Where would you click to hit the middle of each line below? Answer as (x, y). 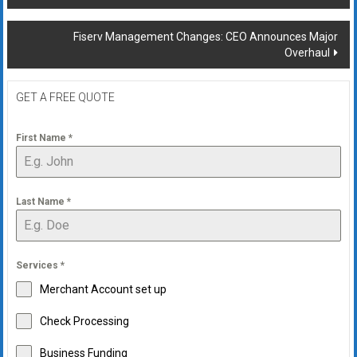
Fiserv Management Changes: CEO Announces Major (206, 36)
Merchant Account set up (103, 289)
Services (38, 265)
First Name (42, 137)
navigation (57, 18)
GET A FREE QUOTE (65, 97)
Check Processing (84, 321)
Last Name (41, 201)
